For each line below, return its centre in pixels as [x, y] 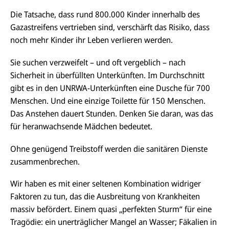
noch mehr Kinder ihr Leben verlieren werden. [91, 40]
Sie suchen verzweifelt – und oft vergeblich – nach [98, 62]
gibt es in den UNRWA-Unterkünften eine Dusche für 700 [110, 88]
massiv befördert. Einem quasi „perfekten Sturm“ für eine [111, 209]
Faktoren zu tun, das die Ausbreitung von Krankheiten [105, 197]
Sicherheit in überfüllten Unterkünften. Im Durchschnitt [107, 75]
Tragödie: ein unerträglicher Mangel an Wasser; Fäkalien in [113, 222]
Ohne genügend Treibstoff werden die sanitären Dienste [109, 148]
